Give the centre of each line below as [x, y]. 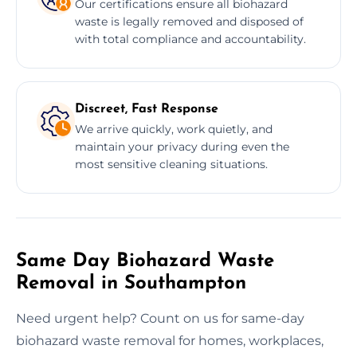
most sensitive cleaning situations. [171, 164]
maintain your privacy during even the [182, 146]
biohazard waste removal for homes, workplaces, [170, 340]
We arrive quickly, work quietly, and [174, 129]
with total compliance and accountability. [190, 39]
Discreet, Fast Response [147, 109]
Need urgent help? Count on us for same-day [160, 318]
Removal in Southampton [131, 283]
